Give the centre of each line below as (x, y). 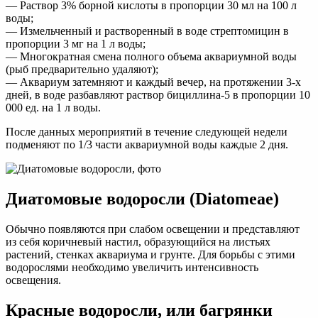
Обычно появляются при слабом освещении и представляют (153, 229)
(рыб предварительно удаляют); (82, 70)
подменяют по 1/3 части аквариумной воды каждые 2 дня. (147, 145)
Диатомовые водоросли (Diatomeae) (142, 199)
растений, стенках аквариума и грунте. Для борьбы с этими (150, 255)
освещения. (33, 280)
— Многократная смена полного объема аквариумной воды (151, 57)
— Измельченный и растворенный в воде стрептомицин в (147, 31)
